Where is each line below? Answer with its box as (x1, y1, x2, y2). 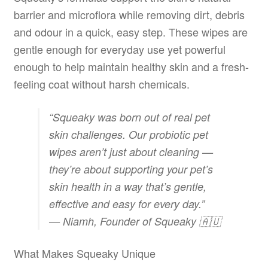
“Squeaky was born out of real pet (48, 109, 210, 124)
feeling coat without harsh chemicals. (13, 76, 190, 92)
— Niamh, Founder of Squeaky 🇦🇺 (48, 213, 221, 229)
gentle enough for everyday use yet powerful (13, 41, 226, 57)
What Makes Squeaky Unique (13, 245, 156, 261)
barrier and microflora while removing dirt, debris (13, 7, 245, 23)
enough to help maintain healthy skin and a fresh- (13, 59, 249, 75)
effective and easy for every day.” (48, 196, 205, 211)
